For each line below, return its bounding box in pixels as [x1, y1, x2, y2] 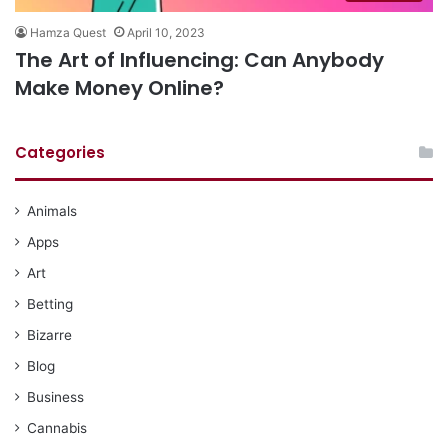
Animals [27, 202, 77, 219]
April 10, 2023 [127, 24, 205, 40]
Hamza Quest [30, 24, 106, 40]
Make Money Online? [15, 73, 224, 102]
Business [27, 388, 84, 405]
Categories [15, 141, 105, 163]
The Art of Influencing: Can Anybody [15, 45, 384, 74]
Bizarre [27, 326, 72, 343]
